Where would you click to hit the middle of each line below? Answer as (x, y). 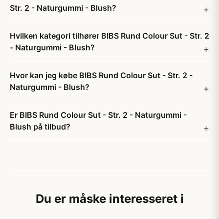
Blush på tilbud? (40, 127)
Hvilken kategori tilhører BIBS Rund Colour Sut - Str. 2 (109, 36)
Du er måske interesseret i (109, 199)
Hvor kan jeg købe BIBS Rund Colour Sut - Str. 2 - (101, 75)
